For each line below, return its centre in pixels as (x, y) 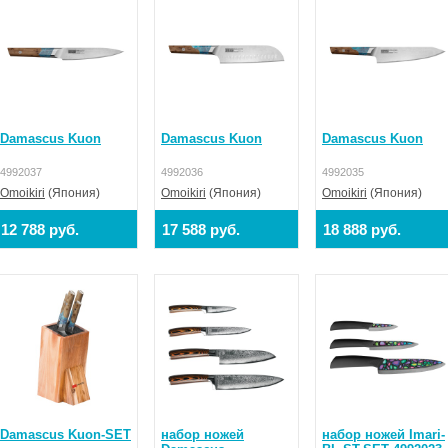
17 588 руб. (201, 229)
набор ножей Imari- (383, 434)
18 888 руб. (362, 229)
